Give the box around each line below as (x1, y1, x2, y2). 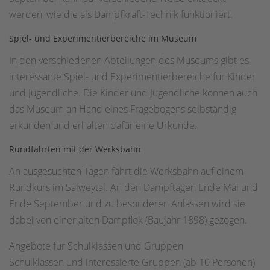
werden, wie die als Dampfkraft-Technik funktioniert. (9, 8, 233, 22)
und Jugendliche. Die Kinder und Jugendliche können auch (9, 86, 257, 100)
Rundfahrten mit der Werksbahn (9, 143, 141, 155)
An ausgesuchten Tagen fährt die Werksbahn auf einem (9, 165, 243, 178)
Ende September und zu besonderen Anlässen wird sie (9, 197, 245, 211)
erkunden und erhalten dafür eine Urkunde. (9, 119, 197, 133)
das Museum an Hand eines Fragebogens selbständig (9, 102, 236, 116)
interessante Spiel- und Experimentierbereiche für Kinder (9, 70, 256, 84)
